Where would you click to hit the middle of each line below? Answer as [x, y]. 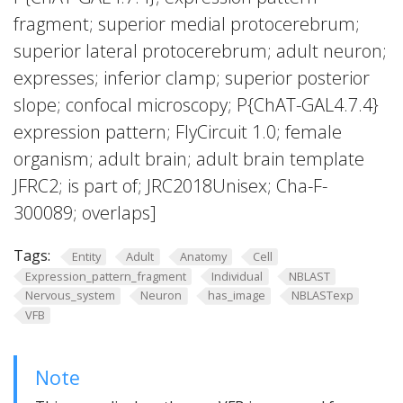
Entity [86, 256]
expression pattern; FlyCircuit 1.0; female [178, 132]
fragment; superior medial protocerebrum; [187, 24]
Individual [237, 276]
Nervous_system [70, 296]
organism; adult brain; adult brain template [189, 159]
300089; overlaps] [85, 213]
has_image [236, 296]
